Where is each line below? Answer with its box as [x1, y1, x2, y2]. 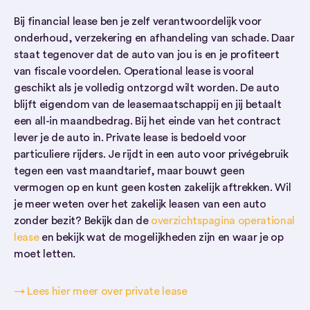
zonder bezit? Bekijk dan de [14, 215, 152, 226]
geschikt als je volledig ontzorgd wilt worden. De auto [14, 82, 280, 93]
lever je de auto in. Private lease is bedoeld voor [14, 132, 246, 143]
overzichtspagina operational [151, 215, 295, 226]
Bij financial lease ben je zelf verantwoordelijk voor [14, 16, 262, 27]
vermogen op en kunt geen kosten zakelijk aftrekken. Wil [14, 182, 291, 193]
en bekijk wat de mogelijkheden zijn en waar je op [39, 232, 284, 243]
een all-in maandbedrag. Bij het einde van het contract [14, 116, 281, 127]
